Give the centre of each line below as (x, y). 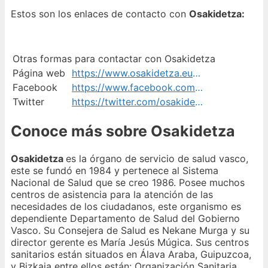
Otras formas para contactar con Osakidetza (114, 59)
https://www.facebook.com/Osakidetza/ (199, 88)
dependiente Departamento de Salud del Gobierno (125, 218)
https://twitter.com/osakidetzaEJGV (199, 102)
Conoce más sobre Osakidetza (123, 131)
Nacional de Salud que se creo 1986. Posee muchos (128, 182)
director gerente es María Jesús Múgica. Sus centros (130, 242)
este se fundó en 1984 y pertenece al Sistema (115, 170)
